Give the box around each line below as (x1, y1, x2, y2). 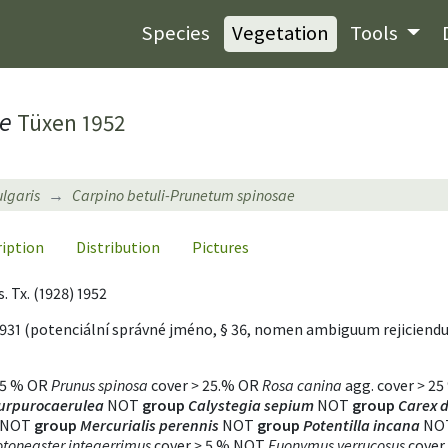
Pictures (192, 236, 249, 257)
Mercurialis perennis (80, 414, 219, 435)
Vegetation (231, 20, 329, 47)
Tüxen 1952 (17, 107, 126, 137)
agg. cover (342, 374, 417, 395)
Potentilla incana (303, 414, 420, 435)
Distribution (76, 236, 160, 257)
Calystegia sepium (188, 394, 314, 415)
